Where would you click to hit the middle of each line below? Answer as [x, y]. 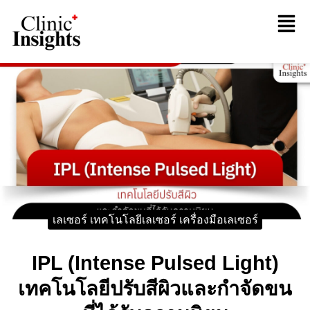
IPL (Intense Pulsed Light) [155, 263]
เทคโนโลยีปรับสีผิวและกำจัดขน [155, 288]
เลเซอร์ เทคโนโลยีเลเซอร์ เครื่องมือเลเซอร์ [155, 219]
